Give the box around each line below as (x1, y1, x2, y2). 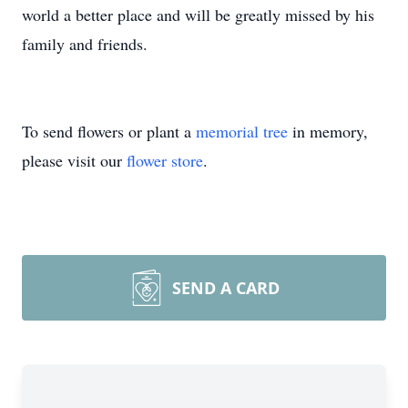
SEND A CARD (172, 277, 280, 299)
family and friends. (22, 33, 148, 55)
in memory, (288, 120, 368, 142)
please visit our (22, 149, 127, 171)
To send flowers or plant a (22, 120, 196, 142)
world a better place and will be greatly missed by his (22, 4, 374, 25)
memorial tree (196, 120, 288, 142)
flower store (127, 149, 203, 171)
